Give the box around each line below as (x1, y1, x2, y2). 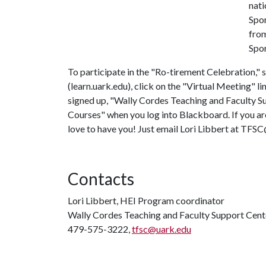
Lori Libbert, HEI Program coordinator (68, 195, 224, 206)
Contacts (68, 169, 134, 189)
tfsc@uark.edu (132, 223, 191, 235)
